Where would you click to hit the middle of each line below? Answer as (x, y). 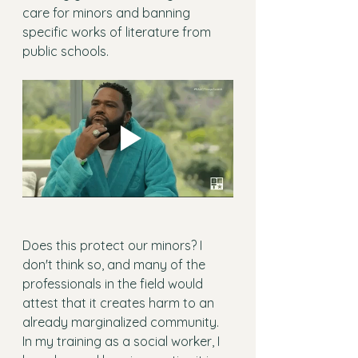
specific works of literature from (118, 32)
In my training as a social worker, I (123, 342)
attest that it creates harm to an (120, 303)
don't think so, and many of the (115, 265)
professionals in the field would (114, 284)
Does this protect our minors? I (114, 246)
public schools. (66, 51)
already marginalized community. (122, 322)
